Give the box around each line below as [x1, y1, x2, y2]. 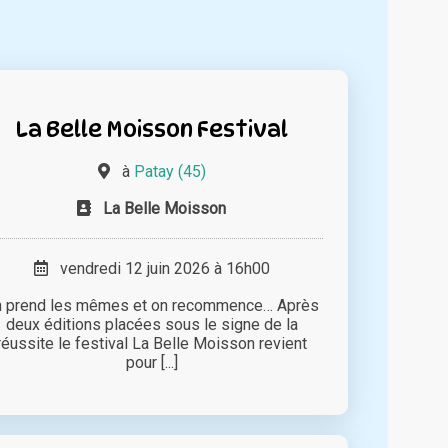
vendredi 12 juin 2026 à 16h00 [47, 259, 270, 279]
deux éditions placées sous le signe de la [5, 315, 298, 335]
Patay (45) [133, 162, 206, 182]
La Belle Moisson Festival [15, 115, 289, 143]
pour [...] [125, 353, 178, 373]
